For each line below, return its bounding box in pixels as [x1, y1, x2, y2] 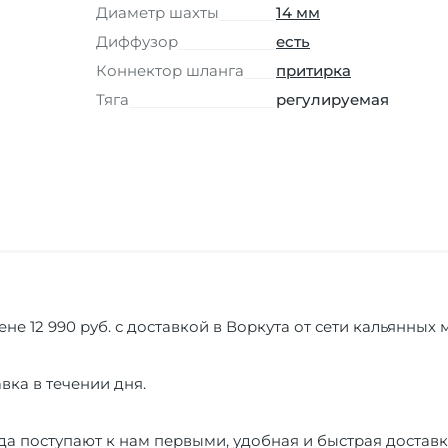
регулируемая [276, 89, 389, 109]
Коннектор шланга [96, 60, 244, 80]
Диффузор [96, 31, 178, 51]
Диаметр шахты [96, 2, 219, 22]
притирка [276, 60, 351, 80]
